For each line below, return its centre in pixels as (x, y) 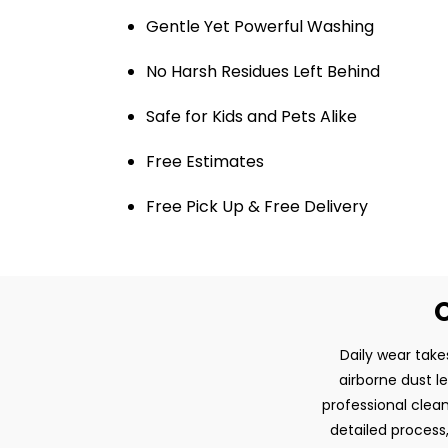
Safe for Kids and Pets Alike (251, 116)
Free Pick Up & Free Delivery (257, 206)
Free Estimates (205, 161)
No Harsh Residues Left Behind (263, 71)
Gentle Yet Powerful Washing (260, 26)
